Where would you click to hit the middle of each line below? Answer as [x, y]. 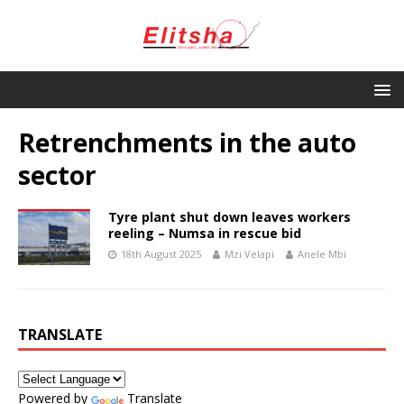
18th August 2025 [161, 253]
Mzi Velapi [249, 253]
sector [57, 174]
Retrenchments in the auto [187, 142]
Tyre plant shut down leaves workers [230, 216]
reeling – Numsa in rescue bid [205, 233]
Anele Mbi [322, 253]
